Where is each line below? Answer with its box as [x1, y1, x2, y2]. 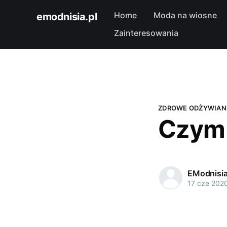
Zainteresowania [113, 28, 178, 39]
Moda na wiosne [154, 10, 217, 21]
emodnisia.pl [36, 11, 97, 23]
